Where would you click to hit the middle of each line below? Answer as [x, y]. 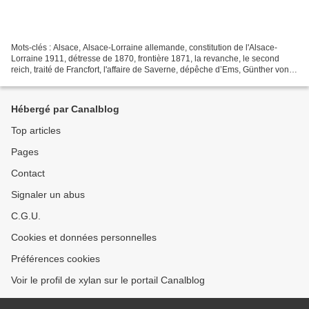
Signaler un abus [48, 195]
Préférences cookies [56, 259]
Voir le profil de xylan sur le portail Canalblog [108, 280]
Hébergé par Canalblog [65, 109]
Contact [28, 173]
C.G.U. [26, 216]
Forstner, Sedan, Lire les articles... [74, 80]
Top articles [36, 130]
